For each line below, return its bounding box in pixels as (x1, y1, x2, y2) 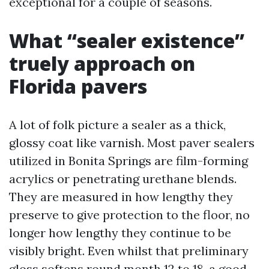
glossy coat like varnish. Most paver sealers (9, 135, 255, 150)
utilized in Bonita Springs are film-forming (9, 153, 248, 168)
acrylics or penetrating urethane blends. (9, 171, 237, 186)
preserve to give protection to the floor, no (9, 207, 250, 222)
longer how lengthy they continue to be (9, 225, 231, 240)
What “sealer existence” (9, 28, 244, 53)
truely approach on (9, 50, 195, 76)
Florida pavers (9, 73, 147, 99)
